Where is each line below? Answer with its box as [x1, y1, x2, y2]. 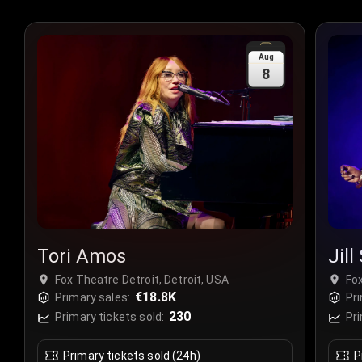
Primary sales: [55, 291, 131, 305]
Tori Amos [37, 245, 126, 268]
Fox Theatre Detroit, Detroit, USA [55, 273, 229, 287]
